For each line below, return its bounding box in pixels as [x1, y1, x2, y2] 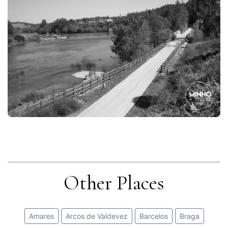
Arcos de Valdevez [65, 211, 128, 220]
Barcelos [139, 211, 168, 220]
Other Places [64, 170, 164, 195]
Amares [28, 211, 54, 220]
